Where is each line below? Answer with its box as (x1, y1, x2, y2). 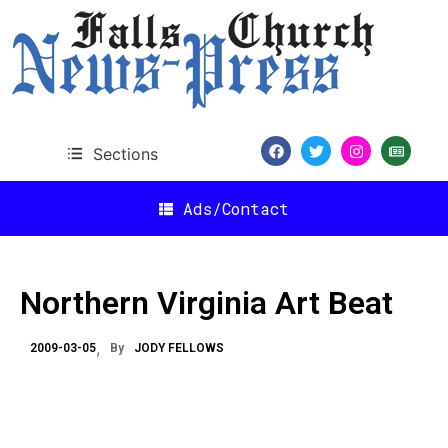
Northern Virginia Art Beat (20, 284, 393, 322)
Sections (92, 143, 158, 164)
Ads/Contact (183, 197, 289, 219)
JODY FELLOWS (134, 341, 224, 355)
